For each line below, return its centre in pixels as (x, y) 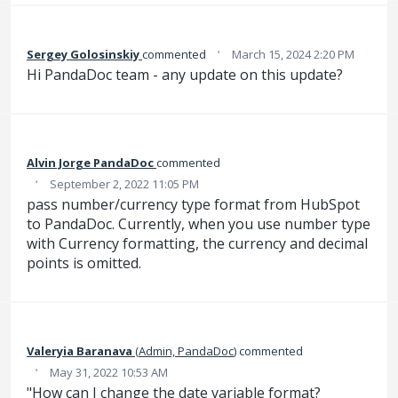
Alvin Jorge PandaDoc (90, 162)
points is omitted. (84, 263)
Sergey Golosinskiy (83, 54)
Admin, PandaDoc (186, 351)
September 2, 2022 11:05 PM (124, 183)
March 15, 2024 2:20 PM (293, 54)
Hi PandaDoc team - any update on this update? (185, 74)
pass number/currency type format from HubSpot (193, 204)
